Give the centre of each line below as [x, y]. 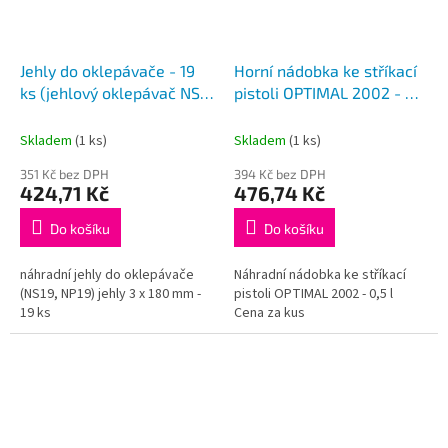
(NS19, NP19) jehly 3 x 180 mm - [110, 293]
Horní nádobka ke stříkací [325, 70]
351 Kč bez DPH [64, 173]
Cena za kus [269, 312]
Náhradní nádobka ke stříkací [320, 274]
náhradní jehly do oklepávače [107, 274]
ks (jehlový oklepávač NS [110, 92]
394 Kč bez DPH [280, 173]
